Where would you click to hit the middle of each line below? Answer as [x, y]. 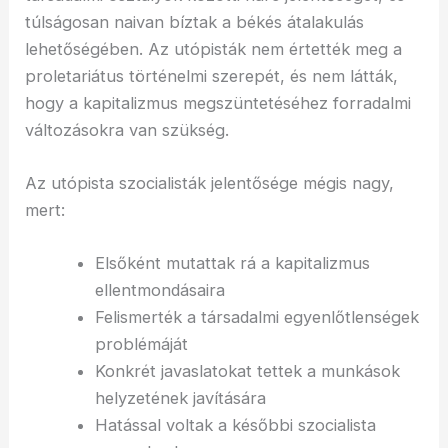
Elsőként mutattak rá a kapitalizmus [232, 263]
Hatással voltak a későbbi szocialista [235, 425]
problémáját [141, 344]
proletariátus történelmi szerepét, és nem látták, [212, 75]
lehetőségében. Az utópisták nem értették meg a [214, 48]
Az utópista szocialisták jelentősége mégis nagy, [210, 183]
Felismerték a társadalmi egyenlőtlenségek [256, 317]
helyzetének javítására [180, 398]
